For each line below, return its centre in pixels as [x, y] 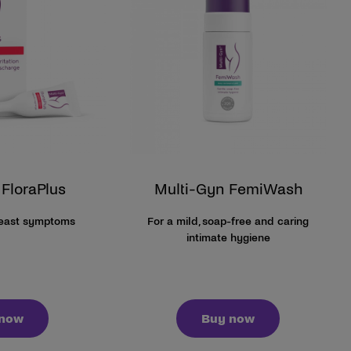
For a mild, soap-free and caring [228, 221]
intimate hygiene [228, 237]
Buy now [228, 318]
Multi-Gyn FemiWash [228, 189]
